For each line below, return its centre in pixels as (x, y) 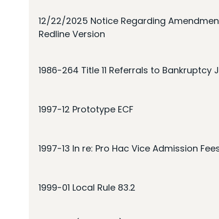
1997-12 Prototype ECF (86, 109)
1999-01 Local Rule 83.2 (87, 187)
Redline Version (72, 34)
